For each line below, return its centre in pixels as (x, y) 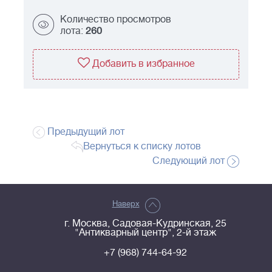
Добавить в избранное (143, 64)
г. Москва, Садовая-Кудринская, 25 (145, 224)
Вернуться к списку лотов (142, 147)
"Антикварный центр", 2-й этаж (145, 233)
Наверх (126, 204)
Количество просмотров (116, 20)
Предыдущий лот (85, 132)
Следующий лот (190, 161)
